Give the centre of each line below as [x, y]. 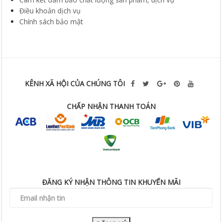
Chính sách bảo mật [52, 22]
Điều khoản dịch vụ [50, 11]
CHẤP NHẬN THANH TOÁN [111, 106]
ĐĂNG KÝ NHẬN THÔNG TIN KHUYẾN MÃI [111, 182]
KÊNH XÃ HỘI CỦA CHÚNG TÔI [76, 83]
